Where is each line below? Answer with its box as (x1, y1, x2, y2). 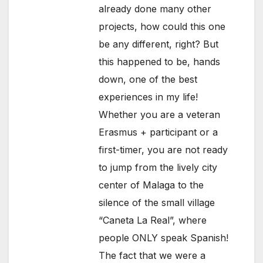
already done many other (99, 3, 212, 15)
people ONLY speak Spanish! (99, 232, 229, 244)
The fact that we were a (99, 249, 206, 262)
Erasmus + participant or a (99, 126, 218, 139)
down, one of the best (99, 73, 198, 86)
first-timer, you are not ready (99, 144, 228, 156)
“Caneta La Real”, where (99, 214, 207, 227)
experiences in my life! (99, 91, 198, 103)
